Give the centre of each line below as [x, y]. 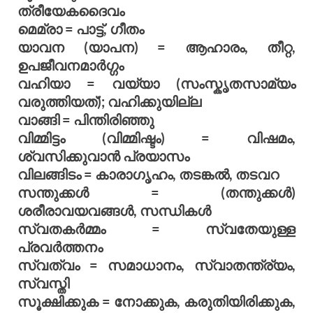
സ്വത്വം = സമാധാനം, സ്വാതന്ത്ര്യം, [156, 265]
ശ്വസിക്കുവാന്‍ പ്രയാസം [103, 156]
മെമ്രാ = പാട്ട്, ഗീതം [81, 29]
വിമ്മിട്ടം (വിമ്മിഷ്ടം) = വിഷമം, [156, 138]
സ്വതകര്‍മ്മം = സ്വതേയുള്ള [156, 229]
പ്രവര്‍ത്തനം [60, 247]
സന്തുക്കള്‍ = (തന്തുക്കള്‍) [156, 192]
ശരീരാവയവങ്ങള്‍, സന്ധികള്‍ [114, 211]
